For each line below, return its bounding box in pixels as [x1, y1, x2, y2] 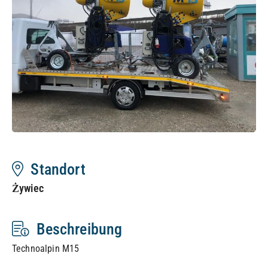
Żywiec [12, 182, 44, 194]
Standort [23, 160, 86, 178]
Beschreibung [29, 220, 123, 238]
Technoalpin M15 [12, 243, 80, 254]
